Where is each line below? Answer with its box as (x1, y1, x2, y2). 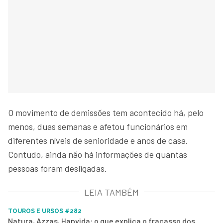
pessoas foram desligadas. (8, 162, 109, 174)
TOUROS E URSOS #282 (8, 207, 82, 215)
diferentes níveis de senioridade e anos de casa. (8, 134, 188, 146)
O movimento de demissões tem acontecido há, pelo (8, 107, 204, 118)
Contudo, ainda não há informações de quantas (8, 148, 187, 160)
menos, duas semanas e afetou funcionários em (8, 120, 188, 132)
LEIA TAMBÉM (84, 186, 139, 198)
